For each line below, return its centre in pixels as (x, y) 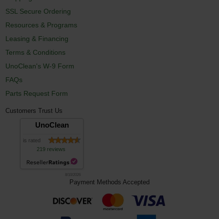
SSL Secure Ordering (38, 11)
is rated (32, 140)
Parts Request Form (37, 93)
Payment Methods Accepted (109, 182)
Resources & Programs (42, 25)
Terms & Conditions (36, 52)
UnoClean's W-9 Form (40, 66)
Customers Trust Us (34, 111)
